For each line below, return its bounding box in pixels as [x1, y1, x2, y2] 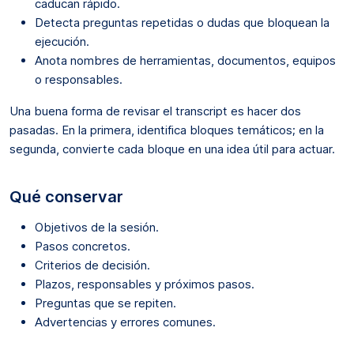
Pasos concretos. [35, 238, 130, 254]
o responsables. [35, 71, 122, 87]
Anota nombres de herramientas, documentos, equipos [35, 52, 336, 68]
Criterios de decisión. [35, 257, 150, 273]
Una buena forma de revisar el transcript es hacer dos [9, 103, 301, 119]
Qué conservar [9, 186, 123, 206]
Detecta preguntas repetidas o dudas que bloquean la [35, 14, 330, 30]
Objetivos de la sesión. [35, 219, 159, 235]
